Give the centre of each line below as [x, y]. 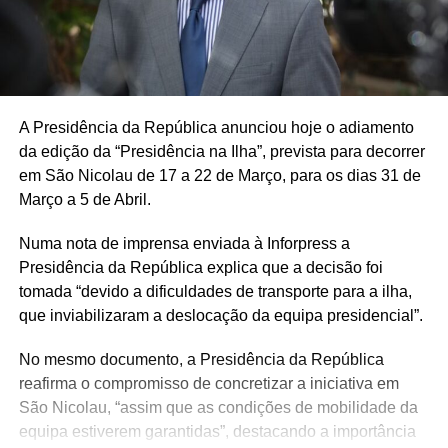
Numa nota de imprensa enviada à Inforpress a [184, 244]
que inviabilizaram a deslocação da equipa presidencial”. [220, 316]
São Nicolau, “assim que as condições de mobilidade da [218, 408]
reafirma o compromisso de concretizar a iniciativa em [208, 384]
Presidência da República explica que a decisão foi [200, 268]
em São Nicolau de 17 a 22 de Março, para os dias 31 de [219, 176]
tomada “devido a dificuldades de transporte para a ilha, [215, 292]
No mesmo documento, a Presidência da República [201, 360]
